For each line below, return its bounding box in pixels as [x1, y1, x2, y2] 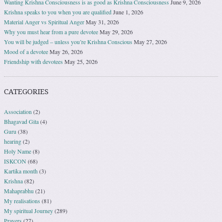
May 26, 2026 [50, 47, 83, 55]
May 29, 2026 [100, 27, 133, 36]
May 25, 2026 [64, 57, 98, 65]
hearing [4, 137, 21, 145]
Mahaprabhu [4, 186, 34, 195]
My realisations [4, 196, 40, 205]
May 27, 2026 [134, 37, 167, 46]
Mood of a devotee [4, 47, 48, 55]
